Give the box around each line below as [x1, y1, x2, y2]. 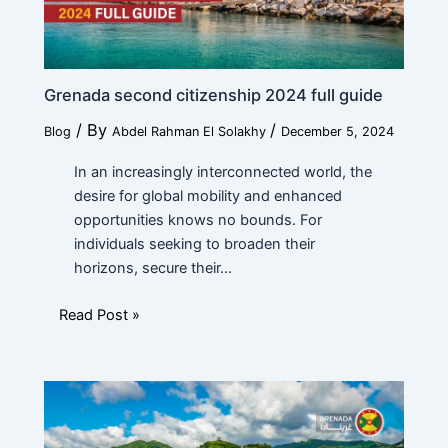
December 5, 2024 [280, 124, 394, 140]
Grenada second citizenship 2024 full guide [43, 85, 383, 106]
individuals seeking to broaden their [73, 234, 315, 253]
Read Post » [58, 305, 140, 324]
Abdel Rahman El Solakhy [111, 124, 270, 140]
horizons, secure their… [73, 258, 232, 277]
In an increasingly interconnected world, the [73, 162, 372, 181]
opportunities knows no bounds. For [73, 210, 322, 229]
